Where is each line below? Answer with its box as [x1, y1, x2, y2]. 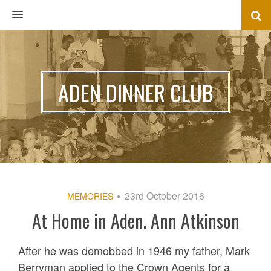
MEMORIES [67, 190, 113, 202]
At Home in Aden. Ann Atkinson [31, 207, 240, 234]
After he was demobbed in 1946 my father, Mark [18, 243, 250, 258]
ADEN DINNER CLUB [58, 76, 213, 108]
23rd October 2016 [124, 189, 204, 203]
